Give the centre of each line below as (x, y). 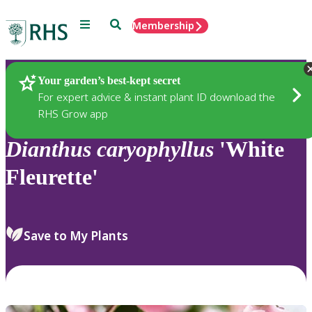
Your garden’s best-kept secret (109, 80)
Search (126, 23)
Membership (163, 25)
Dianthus (48, 149)
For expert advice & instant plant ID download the (156, 96)
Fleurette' (52, 177)
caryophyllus (155, 149)
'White (249, 149)
